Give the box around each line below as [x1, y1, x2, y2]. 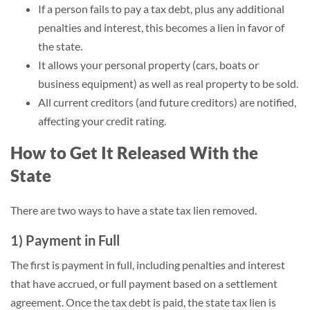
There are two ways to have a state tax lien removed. [10, 203, 257, 217]
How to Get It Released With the [10, 143, 258, 163]
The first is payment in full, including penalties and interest [10, 258, 285, 271]
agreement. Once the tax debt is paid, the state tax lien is [10, 295, 276, 309]
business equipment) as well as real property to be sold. [38, 77, 298, 90]
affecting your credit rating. [38, 114, 166, 127]
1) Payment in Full [10, 232, 120, 248]
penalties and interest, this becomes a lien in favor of [38, 21, 284, 34]
